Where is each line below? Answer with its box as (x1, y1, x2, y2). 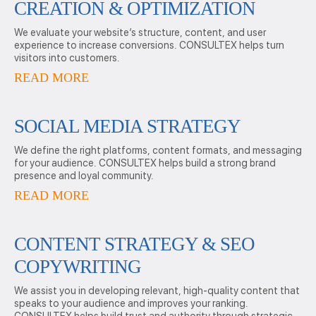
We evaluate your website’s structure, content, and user (14, 27, 266, 38)
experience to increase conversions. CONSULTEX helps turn (14, 39, 284, 51)
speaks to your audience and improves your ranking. (14, 298, 248, 309)
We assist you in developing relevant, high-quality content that (14, 285, 300, 296)
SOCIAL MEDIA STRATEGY (14, 116, 241, 137)
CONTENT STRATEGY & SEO (14, 233, 255, 255)
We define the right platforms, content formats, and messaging (14, 145, 302, 156)
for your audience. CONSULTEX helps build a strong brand (14, 157, 276, 169)
